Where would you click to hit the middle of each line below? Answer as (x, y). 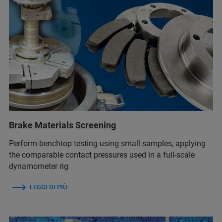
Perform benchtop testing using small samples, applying (107, 143)
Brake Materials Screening (62, 125)
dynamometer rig (39, 166)
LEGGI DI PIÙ (48, 187)
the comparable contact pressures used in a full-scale (102, 155)
